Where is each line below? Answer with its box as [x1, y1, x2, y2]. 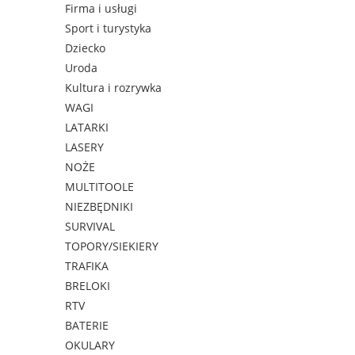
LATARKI [65, 120, 109, 136]
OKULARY [65, 338, 115, 353]
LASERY [65, 139, 104, 155]
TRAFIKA [65, 258, 109, 274]
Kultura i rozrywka [65, 80, 162, 96]
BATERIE [65, 318, 109, 334]
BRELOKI [65, 278, 110, 294]
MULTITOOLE [65, 179, 134, 195]
